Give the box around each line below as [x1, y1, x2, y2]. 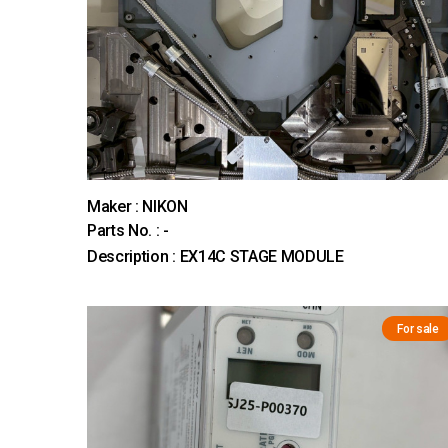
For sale [397, 321, 439, 336]
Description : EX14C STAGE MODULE [87, 246, 344, 266]
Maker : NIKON [87, 196, 188, 216]
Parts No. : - [87, 220, 169, 240]
